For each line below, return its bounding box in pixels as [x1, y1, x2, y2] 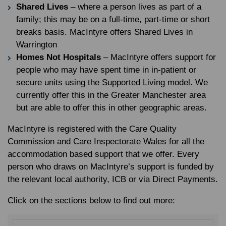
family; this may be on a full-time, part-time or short [16, 15, 210, 24]
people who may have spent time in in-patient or [16, 65, 196, 75]
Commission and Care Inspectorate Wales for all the [8, 137, 204, 146]
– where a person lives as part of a [68, 2, 201, 12]
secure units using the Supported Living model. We [16, 78, 208, 87]
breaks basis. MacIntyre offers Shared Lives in [16, 27, 193, 37]
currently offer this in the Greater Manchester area [16, 90, 206, 100]
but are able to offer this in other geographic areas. [16, 103, 207, 112]
